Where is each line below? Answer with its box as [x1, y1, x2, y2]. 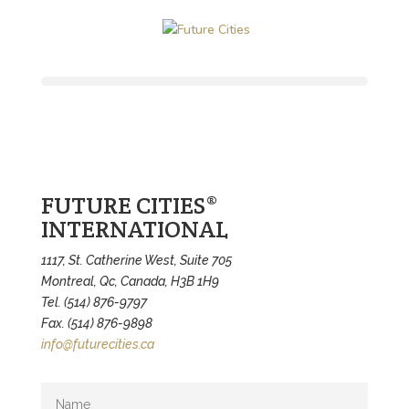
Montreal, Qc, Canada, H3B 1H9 [40, 274, 219, 288]
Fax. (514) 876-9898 [40, 316, 152, 330]
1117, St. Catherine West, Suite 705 [40, 253, 232, 267]
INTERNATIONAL [40, 214, 228, 244]
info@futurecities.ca [40, 337, 154, 351]
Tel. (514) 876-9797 [40, 295, 147, 309]
